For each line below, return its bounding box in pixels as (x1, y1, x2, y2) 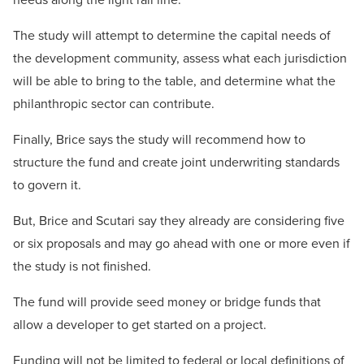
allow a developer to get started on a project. (13, 315, 266, 335)
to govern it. (13, 175, 81, 195)
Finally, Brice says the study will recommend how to (13, 130, 305, 149)
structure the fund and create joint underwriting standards (13, 153, 340, 172)
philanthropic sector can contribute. (13, 94, 214, 114)
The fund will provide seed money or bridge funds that (13, 292, 321, 312)
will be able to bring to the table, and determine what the (13, 71, 336, 91)
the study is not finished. (13, 257, 151, 276)
